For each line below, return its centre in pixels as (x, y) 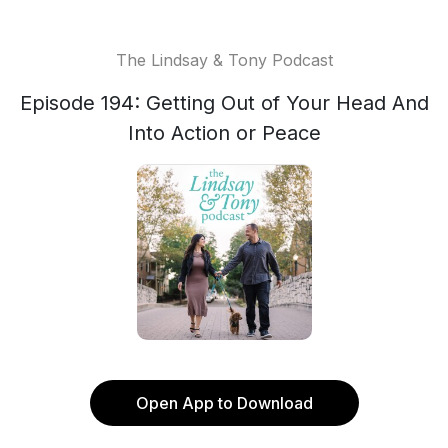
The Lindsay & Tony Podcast (224, 60)
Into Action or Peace (224, 133)
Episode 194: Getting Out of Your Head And (224, 103)
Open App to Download (224, 403)
